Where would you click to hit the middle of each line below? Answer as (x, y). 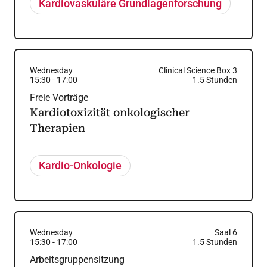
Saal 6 (226, 232)
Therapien (58, 128)
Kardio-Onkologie (80, 166)
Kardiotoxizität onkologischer (110, 112)
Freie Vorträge (59, 97)
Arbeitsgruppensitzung (77, 260)
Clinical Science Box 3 (198, 70)
